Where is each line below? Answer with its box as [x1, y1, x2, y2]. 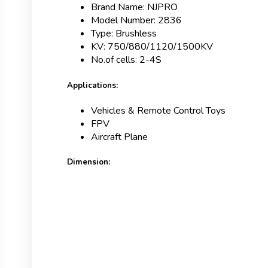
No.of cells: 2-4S [91, 53, 162, 67]
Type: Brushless [91, 27, 157, 41]
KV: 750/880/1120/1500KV [91, 40, 213, 54]
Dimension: [67, 156, 110, 167]
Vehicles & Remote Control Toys [91, 103, 226, 117]
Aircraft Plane [91, 130, 148, 144]
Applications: [67, 80, 118, 91]
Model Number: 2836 [91, 14, 182, 28]
